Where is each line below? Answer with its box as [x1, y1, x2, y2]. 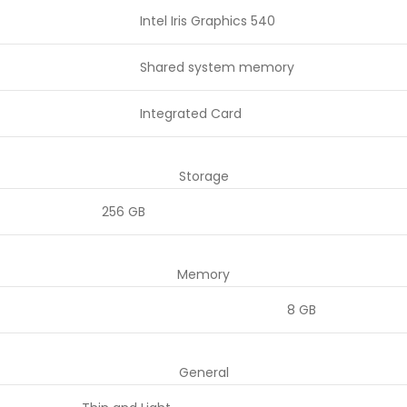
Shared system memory [140, 58, 294, 76]
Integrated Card [140, 104, 242, 123]
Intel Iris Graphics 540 [140, 12, 275, 30]
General [178, 363, 229, 382]
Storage [178, 167, 229, 185]
